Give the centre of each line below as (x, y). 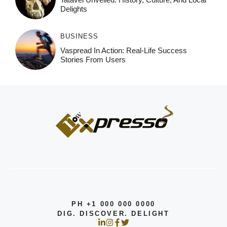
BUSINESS (79, 36)
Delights (73, 9)
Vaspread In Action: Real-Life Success (123, 51)
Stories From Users (93, 60)
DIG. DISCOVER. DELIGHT (113, 214)
